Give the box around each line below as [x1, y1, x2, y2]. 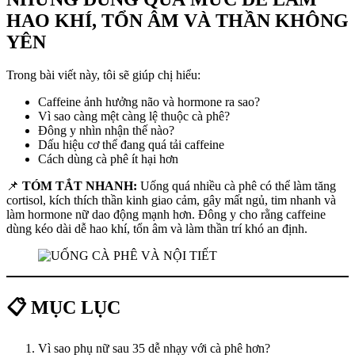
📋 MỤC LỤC [6, 297, 120, 319]
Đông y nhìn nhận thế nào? [38, 124, 174, 138]
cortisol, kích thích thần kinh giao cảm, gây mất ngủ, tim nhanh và [6, 193, 336, 208]
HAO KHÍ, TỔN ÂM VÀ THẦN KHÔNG [6, 10, 349, 31]
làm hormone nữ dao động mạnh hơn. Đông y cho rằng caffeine [6, 208, 326, 222]
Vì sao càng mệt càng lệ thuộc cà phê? [38, 109, 230, 124]
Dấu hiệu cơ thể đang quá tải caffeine [38, 138, 224, 152]
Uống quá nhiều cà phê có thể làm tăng [137, 179, 336, 193]
